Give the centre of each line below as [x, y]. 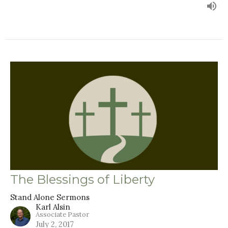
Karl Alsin [53, 207]
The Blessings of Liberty [82, 179]
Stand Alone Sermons [50, 197]
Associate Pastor [62, 214]
